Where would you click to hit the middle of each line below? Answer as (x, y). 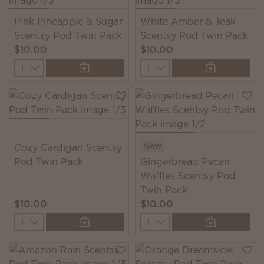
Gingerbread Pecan (185, 161)
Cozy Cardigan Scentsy (68, 147)
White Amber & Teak (188, 21)
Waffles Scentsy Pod (188, 176)
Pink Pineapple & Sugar (68, 21)
